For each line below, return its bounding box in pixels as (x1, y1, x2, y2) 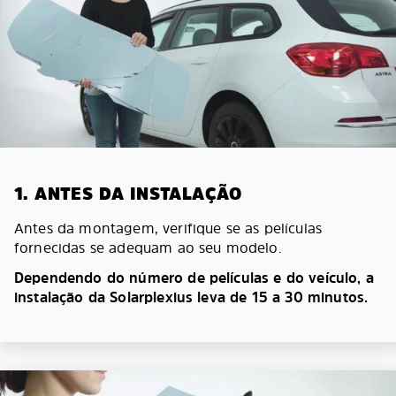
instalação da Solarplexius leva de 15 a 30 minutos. (14, 286, 369, 307)
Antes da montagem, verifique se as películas (14, 217, 323, 238)
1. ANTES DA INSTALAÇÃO (14, 180, 242, 206)
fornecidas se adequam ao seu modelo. (14, 237, 282, 257)
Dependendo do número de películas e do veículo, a (14, 267, 374, 287)
